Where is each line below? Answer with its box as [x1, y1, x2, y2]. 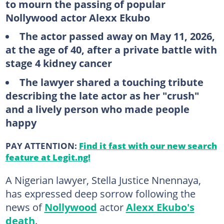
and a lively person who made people [5, 101, 189, 116]
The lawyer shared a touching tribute [19, 74, 203, 89]
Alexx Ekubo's [125, 199, 194, 214]
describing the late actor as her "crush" [5, 88, 199, 102]
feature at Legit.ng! [5, 150, 90, 163]
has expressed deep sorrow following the [5, 186, 195, 200]
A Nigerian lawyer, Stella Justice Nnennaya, [5, 172, 201, 187]
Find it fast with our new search [78, 139, 217, 151]
